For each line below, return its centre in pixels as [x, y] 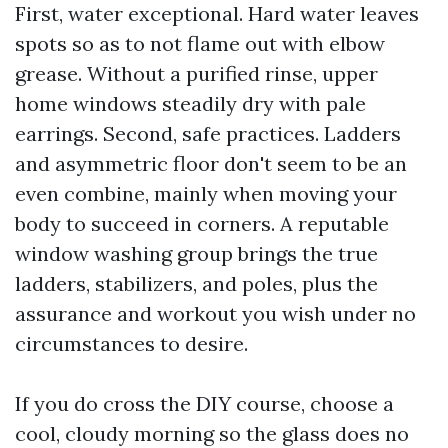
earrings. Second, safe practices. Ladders [208, 133]
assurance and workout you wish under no [215, 313]
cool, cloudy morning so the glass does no [212, 433]
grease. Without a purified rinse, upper [196, 73]
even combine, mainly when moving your [206, 193]
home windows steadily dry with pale [190, 103]
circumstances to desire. [131, 343]
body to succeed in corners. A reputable [202, 223]
